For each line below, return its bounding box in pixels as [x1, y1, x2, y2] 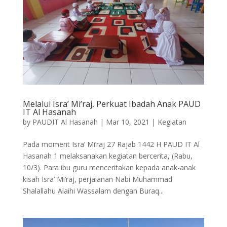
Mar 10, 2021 [105, 117, 149, 127]
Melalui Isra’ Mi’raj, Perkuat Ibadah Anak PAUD [22, 98, 201, 109]
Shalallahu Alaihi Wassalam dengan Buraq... [22, 185, 164, 196]
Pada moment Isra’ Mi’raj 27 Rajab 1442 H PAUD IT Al [22, 139, 200, 149]
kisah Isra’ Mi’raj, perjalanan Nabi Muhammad [22, 174, 172, 184]
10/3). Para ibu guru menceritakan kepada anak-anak [22, 162, 196, 172]
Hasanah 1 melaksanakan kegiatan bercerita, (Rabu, [22, 150, 193, 161]
